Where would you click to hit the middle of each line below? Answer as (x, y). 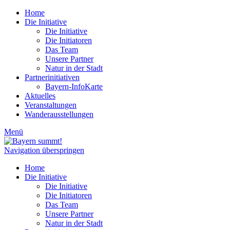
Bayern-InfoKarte (74, 87)
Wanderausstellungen (59, 114)
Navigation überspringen (44, 150)
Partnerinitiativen (52, 77)
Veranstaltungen (51, 105)
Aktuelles (40, 96)
